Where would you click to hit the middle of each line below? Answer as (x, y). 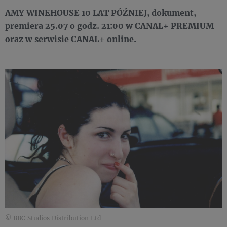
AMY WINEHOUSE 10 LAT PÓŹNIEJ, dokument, (101, 13)
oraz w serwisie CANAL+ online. (71, 39)
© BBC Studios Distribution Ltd (53, 218)
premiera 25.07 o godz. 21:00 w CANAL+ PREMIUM (109, 26)
